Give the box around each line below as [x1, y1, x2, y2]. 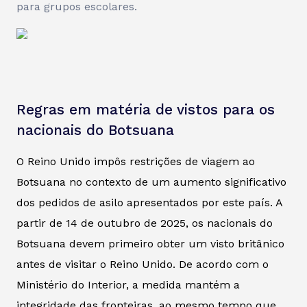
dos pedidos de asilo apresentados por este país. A [16, 195, 282, 209]
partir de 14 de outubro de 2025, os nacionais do [16, 216, 273, 230]
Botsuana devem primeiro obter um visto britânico [16, 236, 284, 250]
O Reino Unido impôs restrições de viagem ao [16, 154, 255, 168]
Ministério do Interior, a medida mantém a [16, 278, 240, 291]
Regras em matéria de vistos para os [16, 101, 275, 118]
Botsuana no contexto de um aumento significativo [16, 175, 286, 188]
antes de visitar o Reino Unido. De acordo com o [16, 257, 269, 271]
